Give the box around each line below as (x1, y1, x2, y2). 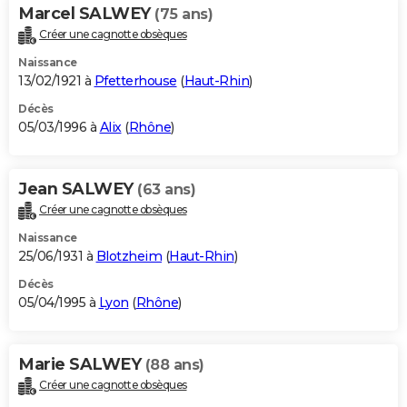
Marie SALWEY (18, 354, 145, 375)
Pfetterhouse (94, 73, 177, 90)
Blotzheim (95, 248, 162, 265)
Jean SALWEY (18, 179, 137, 200)
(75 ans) (154, 5, 213, 24)
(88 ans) (144, 356, 204, 374)
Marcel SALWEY (18, 4, 154, 25)
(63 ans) (137, 181, 195, 199)
